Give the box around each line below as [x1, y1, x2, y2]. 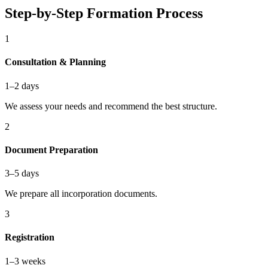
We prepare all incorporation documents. [5, 188, 157, 199]
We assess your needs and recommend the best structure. [5, 100, 217, 111]
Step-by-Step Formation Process [5, 5, 203, 22]
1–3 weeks [5, 255, 45, 266]
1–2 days [5, 80, 39, 91]
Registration [5, 232, 54, 243]
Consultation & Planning [5, 57, 106, 68]
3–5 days [5, 168, 39, 179]
